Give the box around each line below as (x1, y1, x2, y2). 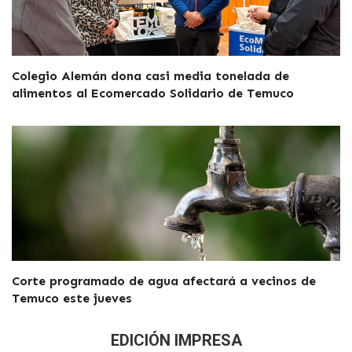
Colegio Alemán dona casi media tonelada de (12, 68, 289, 83)
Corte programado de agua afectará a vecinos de (12, 273, 316, 288)
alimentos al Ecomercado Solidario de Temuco (12, 85, 294, 101)
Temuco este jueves (12, 290, 132, 306)
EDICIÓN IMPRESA (110, 330, 242, 350)
